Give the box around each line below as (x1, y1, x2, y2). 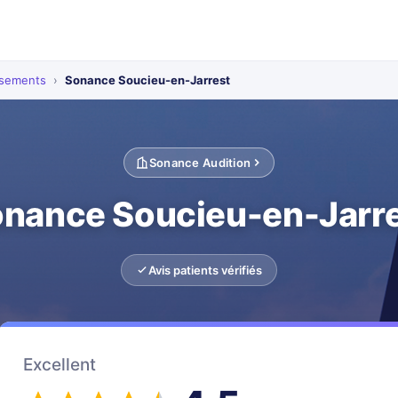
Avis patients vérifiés (148, 263, 262, 277)
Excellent (23, 354, 96, 375)
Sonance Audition (148, 155, 251, 170)
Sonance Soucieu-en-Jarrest (65, 73, 230, 87)
